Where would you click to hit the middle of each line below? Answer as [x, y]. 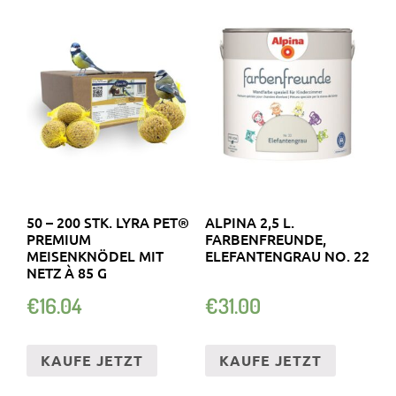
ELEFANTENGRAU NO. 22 [287, 256]
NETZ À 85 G [67, 273]
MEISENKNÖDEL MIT [95, 256]
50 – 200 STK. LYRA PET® [108, 222]
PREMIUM [59, 239]
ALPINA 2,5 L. [249, 222]
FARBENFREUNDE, [265, 239]
